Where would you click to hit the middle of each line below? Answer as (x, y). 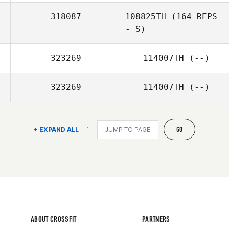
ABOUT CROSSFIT (54, 219)
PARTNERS (156, 219)
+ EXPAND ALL (56, 129)
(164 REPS (192, 17)
